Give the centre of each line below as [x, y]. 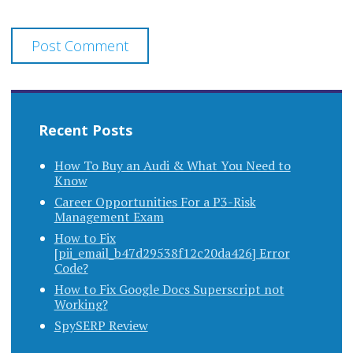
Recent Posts [85, 130]
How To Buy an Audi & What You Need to [172, 166]
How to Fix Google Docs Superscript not [169, 290]
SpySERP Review [101, 326]
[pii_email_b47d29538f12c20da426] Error [172, 253]
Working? [81, 305]
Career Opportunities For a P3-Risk [155, 202]
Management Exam [109, 217]
